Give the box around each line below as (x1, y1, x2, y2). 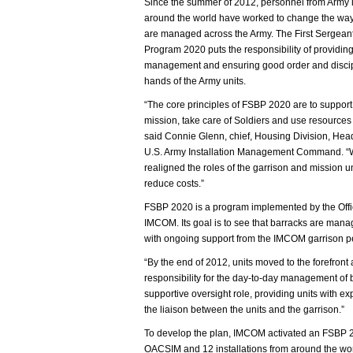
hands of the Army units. (144, 76, 246, 87)
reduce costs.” (144, 178, 204, 189)
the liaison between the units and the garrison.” (144, 304, 344, 315)
